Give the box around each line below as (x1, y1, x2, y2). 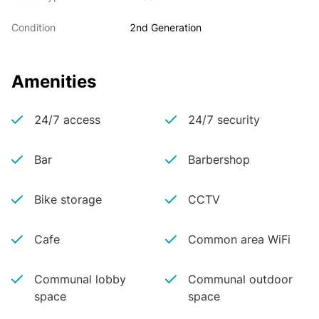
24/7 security (187, 113, 260, 127)
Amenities (11, 71, 96, 92)
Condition (11, 21, 56, 33)
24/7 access (34, 113, 100, 127)
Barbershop (187, 152, 250, 167)
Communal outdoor (187, 272, 293, 286)
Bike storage (34, 192, 102, 206)
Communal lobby (34, 272, 126, 286)
